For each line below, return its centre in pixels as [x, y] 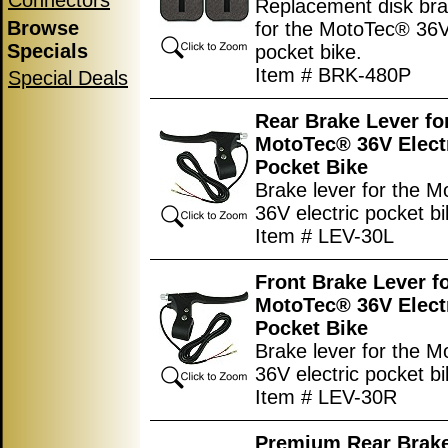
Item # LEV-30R [326, 397]
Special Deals [68, 78]
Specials [47, 51]
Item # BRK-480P [333, 75]
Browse [43, 28]
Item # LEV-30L [324, 236]
